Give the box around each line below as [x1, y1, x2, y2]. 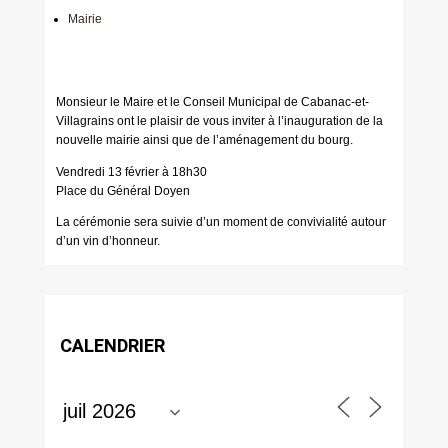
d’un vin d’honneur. [55, 233, 160, 248]
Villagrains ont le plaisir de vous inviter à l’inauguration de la [55, 114, 383, 129]
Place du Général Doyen [55, 183, 190, 198]
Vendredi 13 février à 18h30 [55, 164, 207, 179]
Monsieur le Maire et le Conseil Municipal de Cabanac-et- [55, 95, 369, 110]
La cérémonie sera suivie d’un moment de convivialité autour [55, 214, 386, 229]
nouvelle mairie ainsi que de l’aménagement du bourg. [55, 133, 353, 148]
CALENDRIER [59, 333, 165, 361]
